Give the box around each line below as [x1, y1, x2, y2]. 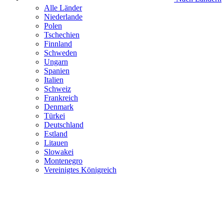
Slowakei [44, 147, 73, 156]
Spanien [44, 66, 69, 75]
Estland [44, 129, 67, 138]
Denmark [44, 102, 73, 111]
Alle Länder [44, 3, 82, 12]
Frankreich [44, 93, 78, 102]
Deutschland [44, 120, 83, 129]
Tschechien [44, 30, 79, 39]
